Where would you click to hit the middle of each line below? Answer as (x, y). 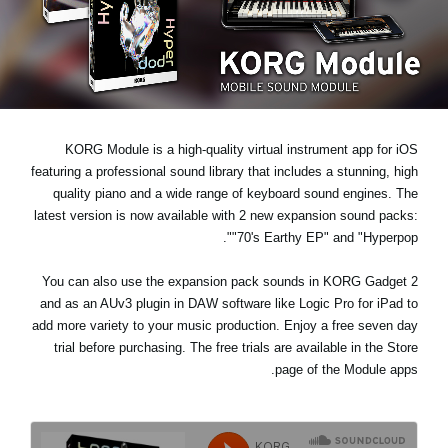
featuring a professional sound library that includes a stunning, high (224, 172)
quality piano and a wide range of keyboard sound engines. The (235, 194)
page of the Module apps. (346, 370)
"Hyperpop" (388, 238)
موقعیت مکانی (364, 51)
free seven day (375, 326)
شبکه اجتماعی (365, 91)
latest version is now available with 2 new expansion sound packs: (226, 216)
